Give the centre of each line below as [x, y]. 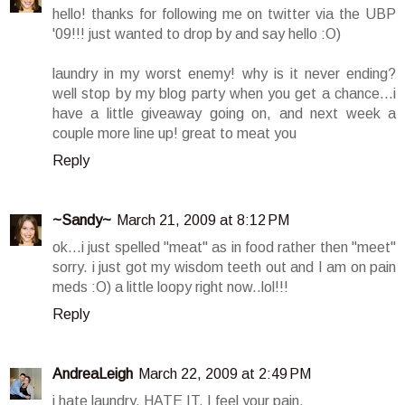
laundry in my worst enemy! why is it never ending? [224, 74]
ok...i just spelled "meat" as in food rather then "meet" [224, 248]
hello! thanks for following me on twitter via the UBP [224, 14]
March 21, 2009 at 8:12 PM [203, 221]
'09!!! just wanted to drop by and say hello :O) [197, 34]
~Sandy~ [82, 221]
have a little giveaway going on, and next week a [224, 114]
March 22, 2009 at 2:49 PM [225, 374]
